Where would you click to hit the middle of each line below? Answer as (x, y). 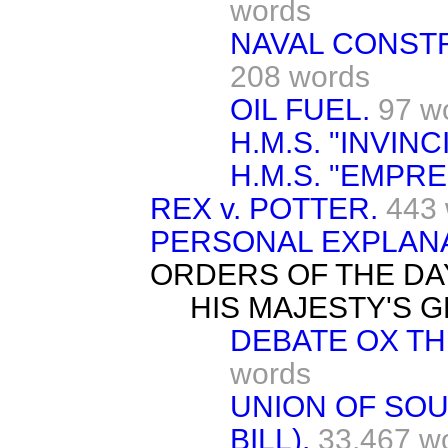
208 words (300, 76)
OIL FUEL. (300, 109)
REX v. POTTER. (264, 208)
